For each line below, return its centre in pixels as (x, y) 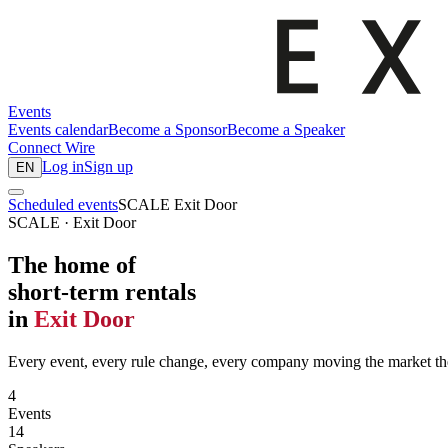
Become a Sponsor (167, 130)
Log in (63, 167)
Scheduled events (63, 205)
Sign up (108, 167)
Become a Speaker (286, 130)
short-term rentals (102, 291)
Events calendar (58, 130)
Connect (34, 148)
